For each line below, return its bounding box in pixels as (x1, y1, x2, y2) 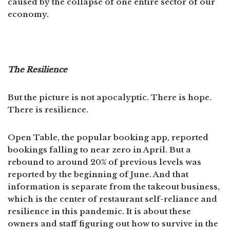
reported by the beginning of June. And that (8, 169, 188, 179)
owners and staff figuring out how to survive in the (8, 218, 218, 228)
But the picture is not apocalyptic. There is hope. (8, 92, 212, 102)
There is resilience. (8, 104, 88, 114)
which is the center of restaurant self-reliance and (8, 194, 217, 204)
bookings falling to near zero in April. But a (8, 144, 191, 155)
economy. (8, 9, 49, 19)
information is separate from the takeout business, (8, 181, 220, 191)
